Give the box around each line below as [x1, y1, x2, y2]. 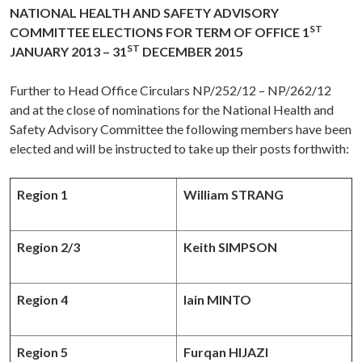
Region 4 [17, 292, 68, 308]
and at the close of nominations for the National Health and [10, 102, 334, 118]
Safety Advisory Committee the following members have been [10, 121, 351, 137]
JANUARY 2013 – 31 [10, 44, 127, 60]
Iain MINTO [183, 292, 251, 308]
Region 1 [17, 187, 68, 203]
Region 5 [17, 344, 68, 360]
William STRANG [183, 187, 284, 203]
